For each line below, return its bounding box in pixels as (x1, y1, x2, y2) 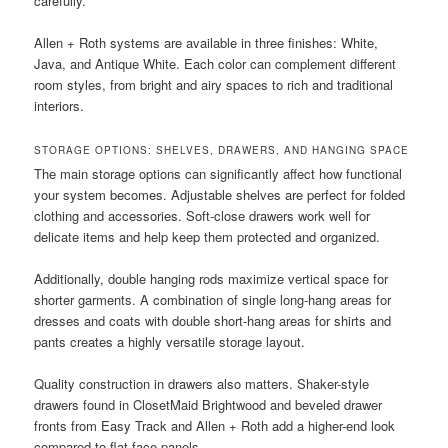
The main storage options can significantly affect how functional (34, 164, 403, 184)
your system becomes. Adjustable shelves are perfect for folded (34, 185, 406, 205)
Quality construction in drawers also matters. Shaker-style (34, 374, 370, 394)
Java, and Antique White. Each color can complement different (34, 54, 397, 74)
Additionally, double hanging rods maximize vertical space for (34, 269, 389, 289)
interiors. (34, 96, 85, 116)
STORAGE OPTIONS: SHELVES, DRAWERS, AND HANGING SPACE (34, 143, 410, 158)
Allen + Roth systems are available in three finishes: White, (34, 33, 379, 53)
